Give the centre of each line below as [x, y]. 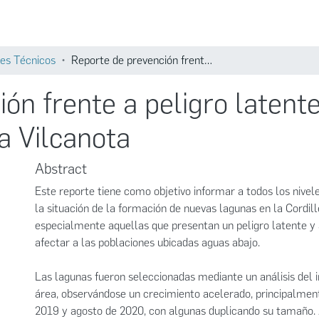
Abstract [61, 169]
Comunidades [197, 28]
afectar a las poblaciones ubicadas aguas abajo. [147, 242]
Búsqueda [276, 28]
